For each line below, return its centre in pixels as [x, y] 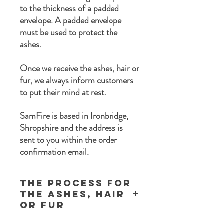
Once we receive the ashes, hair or [80, 68]
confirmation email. [54, 152]
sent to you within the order [68, 140]
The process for [76, 183]
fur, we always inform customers [77, 80]
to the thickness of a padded [69, 9]
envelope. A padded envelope [71, 21]
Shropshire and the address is [71, 128]
